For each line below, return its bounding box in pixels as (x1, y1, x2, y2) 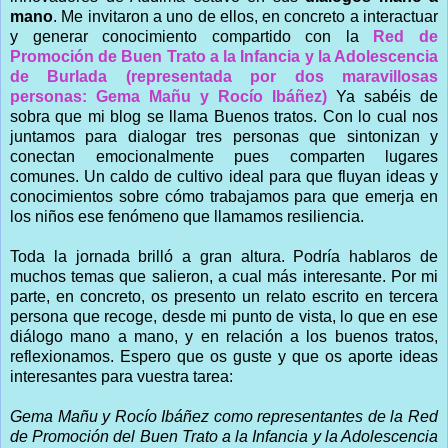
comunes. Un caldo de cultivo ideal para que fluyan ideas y (10, 167, 438, 185)
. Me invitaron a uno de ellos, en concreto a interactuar (53, 7, 438, 25)
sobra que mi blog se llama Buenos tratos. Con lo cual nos (10, 107, 438, 125)
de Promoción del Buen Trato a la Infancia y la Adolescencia (10, 427, 438, 445)
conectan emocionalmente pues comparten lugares (10, 147, 438, 165)
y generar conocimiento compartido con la (10, 27, 374, 45)
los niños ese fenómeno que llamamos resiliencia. (10, 207, 364, 225)
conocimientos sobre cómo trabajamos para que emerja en (10, 187, 438, 205)
